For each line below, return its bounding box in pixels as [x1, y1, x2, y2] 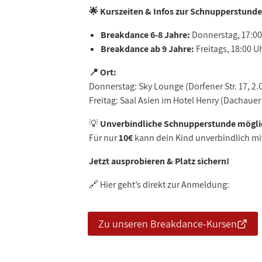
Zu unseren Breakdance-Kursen [98, 217, 237, 231]
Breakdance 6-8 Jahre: [101, 28, 190, 41]
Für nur [89, 131, 119, 144]
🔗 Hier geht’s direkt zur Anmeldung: [89, 178, 229, 191]
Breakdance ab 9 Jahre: [101, 42, 194, 55]
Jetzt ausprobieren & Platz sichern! [89, 154, 229, 167]
